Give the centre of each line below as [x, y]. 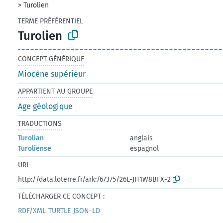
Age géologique [46, 106]
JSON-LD [87, 211]
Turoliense [35, 148]
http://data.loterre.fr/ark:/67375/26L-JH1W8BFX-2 [95, 179]
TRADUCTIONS [40, 123]
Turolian [31, 138]
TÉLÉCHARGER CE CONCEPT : [61, 196]
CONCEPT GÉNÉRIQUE [51, 59]
